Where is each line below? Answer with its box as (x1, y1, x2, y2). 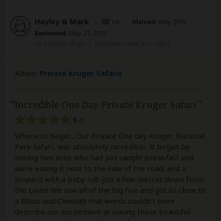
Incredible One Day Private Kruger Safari (15, 98, 196, 111)
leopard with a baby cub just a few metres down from (15, 174, 204, 184)
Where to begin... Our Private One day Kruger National (15, 131, 205, 141)
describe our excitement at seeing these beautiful (15, 207, 190, 217)
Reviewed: (35, 28, 68, 37)
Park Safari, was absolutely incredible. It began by (15, 142, 190, 152)
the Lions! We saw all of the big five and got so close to (15, 185, 206, 195)
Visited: (132, 17, 157, 26)
